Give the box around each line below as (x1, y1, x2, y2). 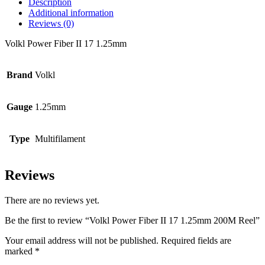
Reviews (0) (28, 18, 74, 29)
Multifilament (35, 134, 85, 144)
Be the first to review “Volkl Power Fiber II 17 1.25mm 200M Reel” (5, 215, 260, 226)
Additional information (28, 8, 114, 18)
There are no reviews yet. (5, 195, 99, 206)
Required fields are (161, 235, 231, 246)
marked (5, 246, 35, 257)
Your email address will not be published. (5, 235, 159, 246)
